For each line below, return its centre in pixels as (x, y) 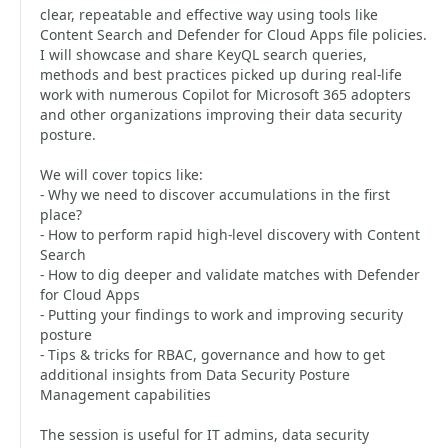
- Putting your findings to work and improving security (221, 314)
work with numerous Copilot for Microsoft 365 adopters (225, 94)
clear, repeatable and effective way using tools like (209, 14)
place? (61, 214)
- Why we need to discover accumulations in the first (215, 194)
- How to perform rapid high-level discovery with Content (230, 234)
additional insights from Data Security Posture (195, 374)
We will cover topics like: (121, 174)
